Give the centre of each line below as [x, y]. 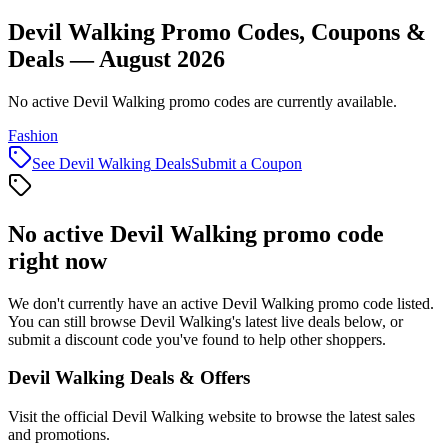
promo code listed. [374, 303]
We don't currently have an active [115, 303]
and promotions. [59, 435]
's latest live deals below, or [317, 321]
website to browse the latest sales [309, 417]
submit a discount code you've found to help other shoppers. [197, 339]
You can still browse [74, 321]
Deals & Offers [187, 378]
